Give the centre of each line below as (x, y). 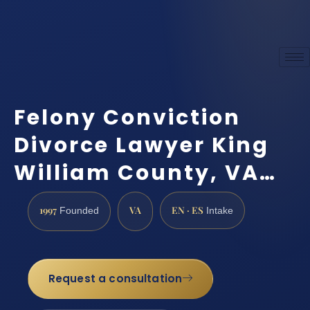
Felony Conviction (127, 117)
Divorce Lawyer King (142, 145)
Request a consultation (115, 279)
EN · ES (188, 209)
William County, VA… (145, 173)
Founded (78, 210)
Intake (218, 210)
